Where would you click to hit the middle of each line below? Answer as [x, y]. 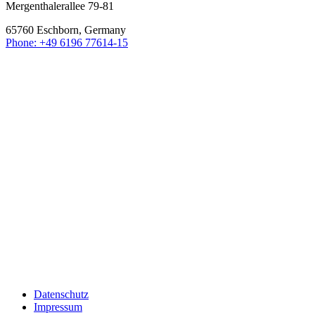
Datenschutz [61, 294]
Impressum [58, 307]
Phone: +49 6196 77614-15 [67, 42]
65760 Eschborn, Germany [66, 30]
